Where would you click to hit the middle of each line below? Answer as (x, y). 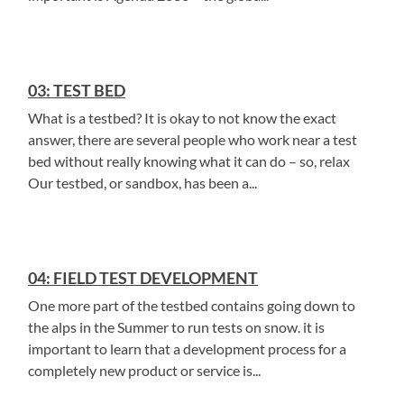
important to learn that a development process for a (187, 349)
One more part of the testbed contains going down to (192, 305)
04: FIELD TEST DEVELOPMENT (143, 278)
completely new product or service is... (144, 370)
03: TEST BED (77, 90)
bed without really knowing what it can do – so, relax (190, 161)
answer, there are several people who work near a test (193, 139)
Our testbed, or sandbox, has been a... (142, 183)
